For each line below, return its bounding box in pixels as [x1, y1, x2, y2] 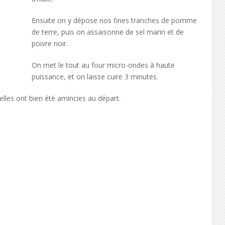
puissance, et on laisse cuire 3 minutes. [31, 72, 158, 81]
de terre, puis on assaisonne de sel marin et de [31, 27, 184, 37]
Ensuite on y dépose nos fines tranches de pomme [31, 16, 197, 25]
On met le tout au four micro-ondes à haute [31, 60, 175, 70]
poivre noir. [31, 39, 68, 48]
